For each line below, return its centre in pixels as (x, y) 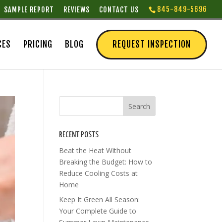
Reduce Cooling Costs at (99, 173)
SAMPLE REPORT (29, 9)
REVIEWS (77, 9)
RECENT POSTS (79, 135)
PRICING (38, 44)
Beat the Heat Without (95, 150)
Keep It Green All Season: (100, 199)
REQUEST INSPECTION (152, 44)
